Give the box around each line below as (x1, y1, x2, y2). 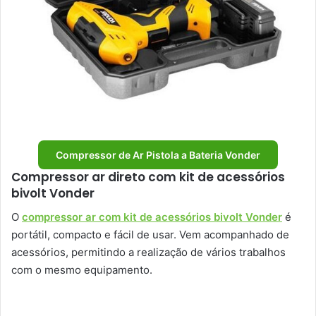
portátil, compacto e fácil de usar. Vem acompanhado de (11, 227, 289, 241)
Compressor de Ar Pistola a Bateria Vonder (56, 149, 260, 162)
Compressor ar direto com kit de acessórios (11, 169, 285, 186)
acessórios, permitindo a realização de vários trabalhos (11, 245, 286, 259)
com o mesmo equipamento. (11, 262, 152, 276)
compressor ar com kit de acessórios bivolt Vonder (22, 209, 282, 224)
